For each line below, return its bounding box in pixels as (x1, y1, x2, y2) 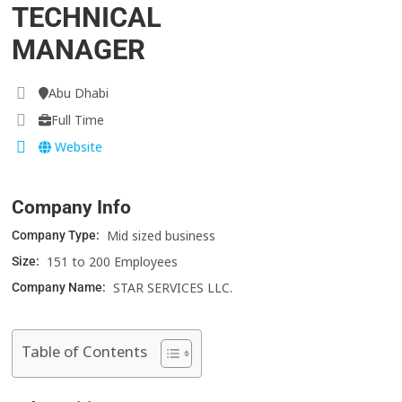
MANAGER (12, 34, 146, 66)
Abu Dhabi (48, 84, 109, 102)
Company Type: (12, 228, 103, 243)
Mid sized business (107, 227, 216, 245)
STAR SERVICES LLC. (113, 279, 233, 297)
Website (51, 138, 103, 156)
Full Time (51, 111, 105, 129)
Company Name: (12, 280, 109, 295)
